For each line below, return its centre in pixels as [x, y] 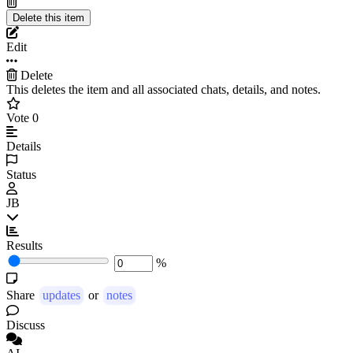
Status [21, 175]
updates [61, 295]
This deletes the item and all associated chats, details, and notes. [163, 90]
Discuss [26, 325]
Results [24, 246]
